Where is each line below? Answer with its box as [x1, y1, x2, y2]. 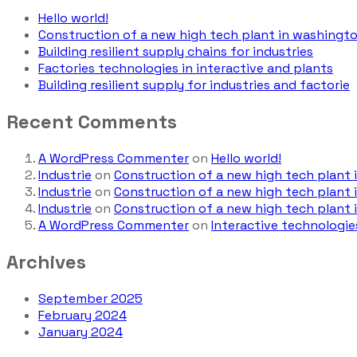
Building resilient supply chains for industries [38, 43, 313, 61]
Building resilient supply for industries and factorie [38, 76, 350, 94]
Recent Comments [6, 109, 177, 135]
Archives [6, 249, 86, 275]
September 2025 [38, 289, 143, 307]
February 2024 [38, 306, 127, 324]
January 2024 [38, 323, 123, 340]
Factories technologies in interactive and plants [38, 60, 333, 77]
